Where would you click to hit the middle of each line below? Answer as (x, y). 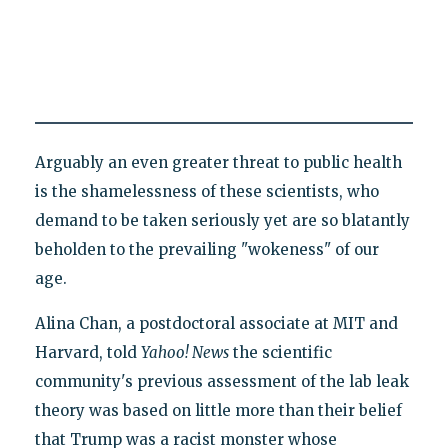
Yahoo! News (184, 353)
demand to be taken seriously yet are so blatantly (222, 221)
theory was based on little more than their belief (218, 411)
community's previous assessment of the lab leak (221, 382)
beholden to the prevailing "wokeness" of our (206, 250)
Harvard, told (87, 353)
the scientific (280, 353)
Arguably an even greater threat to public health (218, 163)
